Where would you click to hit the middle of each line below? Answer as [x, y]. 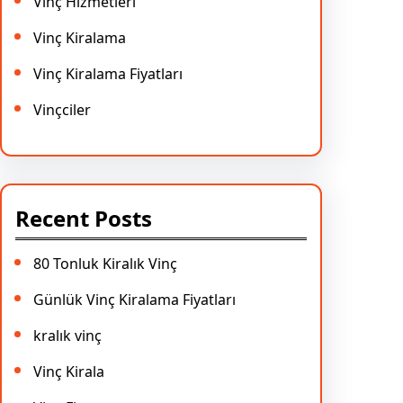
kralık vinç [67, 335]
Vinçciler [62, 109]
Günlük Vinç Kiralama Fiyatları [134, 299]
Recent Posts [84, 218]
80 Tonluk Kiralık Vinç [105, 263]
